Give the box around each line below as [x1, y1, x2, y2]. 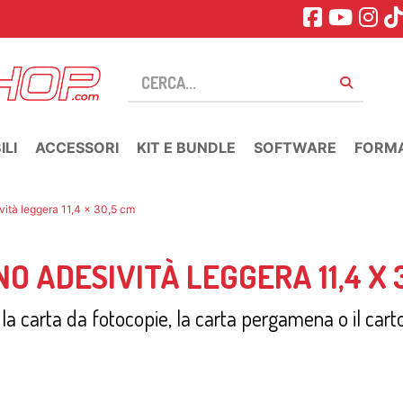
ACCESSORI [35, 139, 119, 157]
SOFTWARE [254, 139, 336, 157]
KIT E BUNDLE [137, 139, 236, 157]
